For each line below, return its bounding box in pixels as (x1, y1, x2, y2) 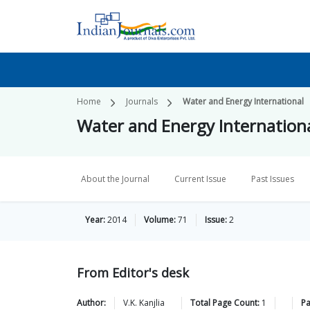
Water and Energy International (183, 95, 304, 107)
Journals (126, 95, 158, 107)
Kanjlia (139, 297, 165, 309)
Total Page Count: (190, 297, 259, 309)
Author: (77, 297, 106, 309)
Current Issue (174, 173, 226, 185)
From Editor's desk (77, 264, 189, 281)
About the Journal (81, 173, 149, 185)
